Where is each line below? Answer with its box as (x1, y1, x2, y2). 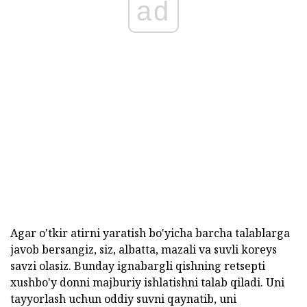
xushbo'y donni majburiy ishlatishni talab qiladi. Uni (10, 275, 284, 291)
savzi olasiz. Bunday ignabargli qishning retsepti (10, 258, 265, 274)
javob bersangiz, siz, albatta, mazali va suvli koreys (10, 242, 277, 258)
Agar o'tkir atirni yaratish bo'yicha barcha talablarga (10, 225, 290, 241)
